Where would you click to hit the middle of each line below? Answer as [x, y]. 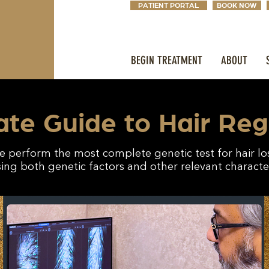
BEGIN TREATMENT [166, 61]
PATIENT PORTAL [169, 5]
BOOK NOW [237, 5]
